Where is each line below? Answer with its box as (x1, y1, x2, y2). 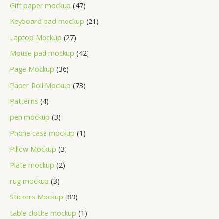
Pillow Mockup (10, 144, 56, 154)
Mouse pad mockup (10, 48, 74, 58)
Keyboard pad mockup (10, 16, 84, 26)
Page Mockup (10, 64, 54, 74)
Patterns (10, 96, 38, 106)
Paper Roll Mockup (10, 80, 71, 90)
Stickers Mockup (10, 192, 63, 202)
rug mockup (10, 175, 49, 186)
